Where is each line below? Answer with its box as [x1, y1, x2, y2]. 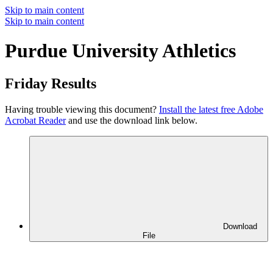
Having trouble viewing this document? [5, 104, 159, 115]
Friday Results [5, 75, 96, 91]
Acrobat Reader [5, 115, 66, 126]
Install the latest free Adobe [159, 104, 263, 115]
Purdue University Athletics [5, 40, 236, 62]
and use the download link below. [66, 115, 197, 126]
